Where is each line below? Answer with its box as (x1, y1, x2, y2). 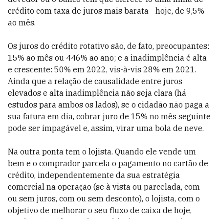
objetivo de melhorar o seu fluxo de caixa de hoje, (8, 205, 192, 215)
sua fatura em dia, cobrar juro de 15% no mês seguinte (8, 111, 211, 121)
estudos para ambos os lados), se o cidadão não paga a (8, 100, 209, 109)
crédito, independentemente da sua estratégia (8, 170, 180, 180)
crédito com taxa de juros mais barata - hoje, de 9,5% (8, 6, 204, 16)
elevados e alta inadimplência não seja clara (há (8, 88, 186, 98)
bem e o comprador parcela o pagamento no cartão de (8, 158, 208, 168)
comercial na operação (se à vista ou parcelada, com (8, 182, 200, 192)
